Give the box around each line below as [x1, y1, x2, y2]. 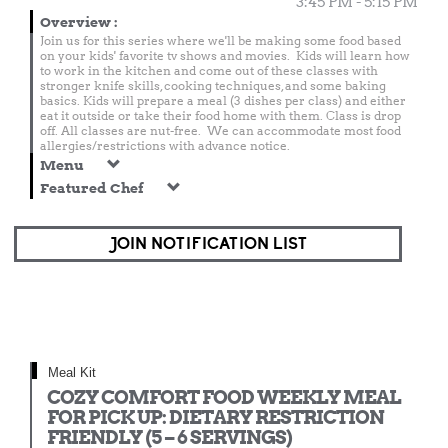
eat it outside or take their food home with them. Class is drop [40, 108, 401, 123]
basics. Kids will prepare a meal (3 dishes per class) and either [40, 93, 406, 108]
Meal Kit [48, 365, 96, 380]
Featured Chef [40, 180, 147, 196]
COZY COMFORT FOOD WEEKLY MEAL [47, 386, 400, 409]
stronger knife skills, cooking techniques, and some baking [40, 78, 386, 93]
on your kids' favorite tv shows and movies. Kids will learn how [40, 48, 410, 63]
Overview [40, 14, 114, 30]
